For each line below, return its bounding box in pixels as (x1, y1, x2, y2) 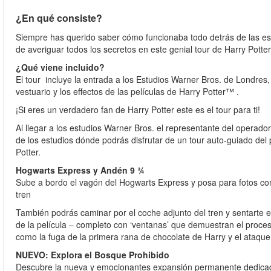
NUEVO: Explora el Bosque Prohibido (16, 249, 169, 261)
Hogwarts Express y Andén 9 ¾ (16, 164, 145, 176)
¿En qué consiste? (16, 11, 102, 25)
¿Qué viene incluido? (16, 61, 105, 73)
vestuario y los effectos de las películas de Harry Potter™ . (16, 85, 239, 97)
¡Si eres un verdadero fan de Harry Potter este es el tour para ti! (16, 103, 260, 116)
